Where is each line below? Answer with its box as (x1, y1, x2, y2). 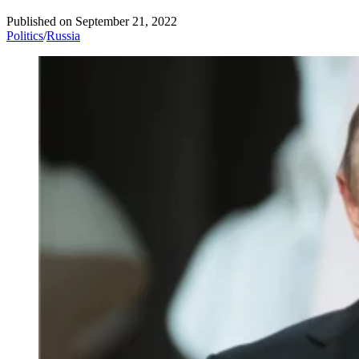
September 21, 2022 (75, 14, 177, 29)
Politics (6, 29, 43, 43)
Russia (46, 29, 80, 43)
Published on (6, 14, 72, 29)
